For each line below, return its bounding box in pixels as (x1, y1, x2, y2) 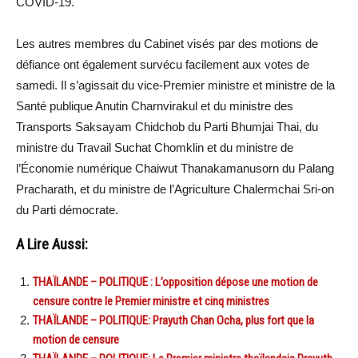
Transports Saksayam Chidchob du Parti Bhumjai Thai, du (16, 119, 318, 133)
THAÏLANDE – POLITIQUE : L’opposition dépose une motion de (33, 274, 318, 289)
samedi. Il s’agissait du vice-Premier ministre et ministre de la (16, 78, 335, 92)
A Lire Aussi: (16, 235, 88, 253)
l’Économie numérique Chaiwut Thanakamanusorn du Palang (16, 161, 334, 175)
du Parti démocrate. (16, 202, 118, 217)
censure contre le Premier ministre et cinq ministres (33, 293, 269, 308)
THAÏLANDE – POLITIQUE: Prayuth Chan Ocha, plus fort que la (33, 312, 314, 328)
